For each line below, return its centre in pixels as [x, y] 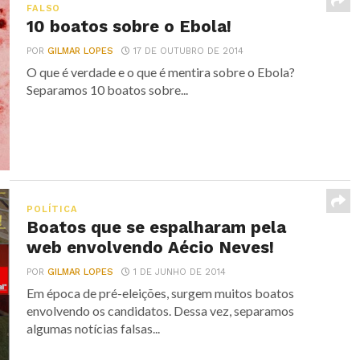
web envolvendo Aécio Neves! [151, 247]
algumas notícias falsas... [94, 328]
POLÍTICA [52, 209]
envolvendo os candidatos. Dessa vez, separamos [161, 311]
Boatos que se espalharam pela [157, 227]
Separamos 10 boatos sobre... [108, 90]
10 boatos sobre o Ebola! [129, 27]
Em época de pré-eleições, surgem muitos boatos [161, 293]
